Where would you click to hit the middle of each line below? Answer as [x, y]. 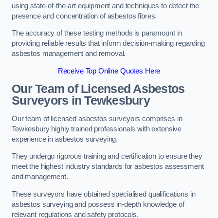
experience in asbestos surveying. [65, 139]
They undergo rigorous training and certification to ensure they [107, 156]
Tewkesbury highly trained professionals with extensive [97, 129]
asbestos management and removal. [69, 54]
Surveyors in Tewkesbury [81, 101]
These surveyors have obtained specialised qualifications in [104, 194]
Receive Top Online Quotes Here [109, 71]
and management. [40, 177]
